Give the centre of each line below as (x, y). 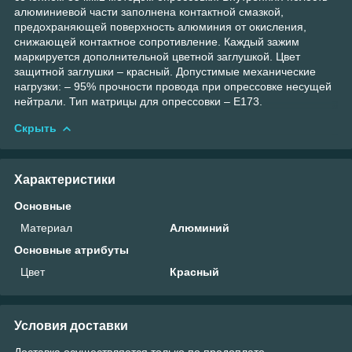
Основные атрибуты (71, 249)
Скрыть (35, 128)
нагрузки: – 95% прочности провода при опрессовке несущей (173, 86)
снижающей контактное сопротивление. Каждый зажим (157, 41)
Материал (46, 227)
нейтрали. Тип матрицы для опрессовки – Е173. (138, 101)
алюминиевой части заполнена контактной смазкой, (149, 11)
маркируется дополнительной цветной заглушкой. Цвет (157, 56)
